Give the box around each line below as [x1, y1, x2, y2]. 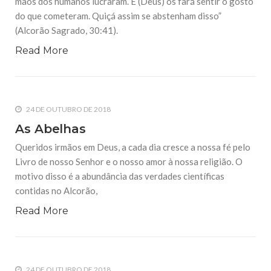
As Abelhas [15, 122, 86, 137]
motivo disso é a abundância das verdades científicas [15, 171, 224, 182]
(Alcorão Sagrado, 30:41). [15, 25, 118, 36]
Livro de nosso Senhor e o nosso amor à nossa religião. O [15, 156, 243, 168]
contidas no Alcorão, [15, 185, 97, 197]
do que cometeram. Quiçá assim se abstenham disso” [15, 10, 221, 22]
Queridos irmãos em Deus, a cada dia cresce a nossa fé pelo [15, 142, 250, 153]
